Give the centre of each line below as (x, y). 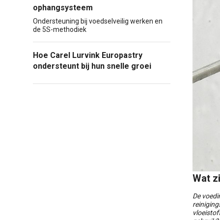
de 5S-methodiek (60, 29)
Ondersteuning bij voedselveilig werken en (98, 21)
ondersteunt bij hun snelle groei (92, 66)
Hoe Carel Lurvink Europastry (88, 55)
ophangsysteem (63, 8)
